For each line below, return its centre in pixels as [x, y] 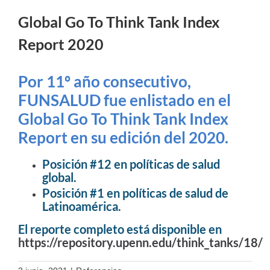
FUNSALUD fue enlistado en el [124, 100]
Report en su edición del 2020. [123, 137]
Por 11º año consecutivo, [105, 81]
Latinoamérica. [82, 206]
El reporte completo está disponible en [120, 229]
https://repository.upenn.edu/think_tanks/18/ [140, 243]
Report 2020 [61, 44]
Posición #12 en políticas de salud [131, 164]
